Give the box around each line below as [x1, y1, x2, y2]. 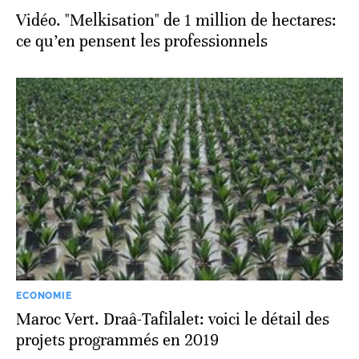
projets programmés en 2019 [16, 329, 219, 350]
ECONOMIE [16, 289, 72, 301]
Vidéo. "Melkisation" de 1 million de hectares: [16, 10, 337, 30]
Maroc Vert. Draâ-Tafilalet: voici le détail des [16, 309, 329, 329]
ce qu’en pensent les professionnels [16, 30, 268, 51]
